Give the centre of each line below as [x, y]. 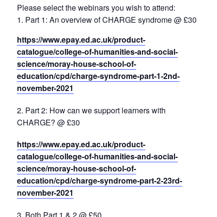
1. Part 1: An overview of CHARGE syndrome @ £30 [107, 20]
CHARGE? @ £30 [48, 122]
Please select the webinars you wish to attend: [96, 8]
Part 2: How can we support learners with [95, 110]
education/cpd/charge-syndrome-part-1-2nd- [98, 76]
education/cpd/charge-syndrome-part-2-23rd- [100, 180]
